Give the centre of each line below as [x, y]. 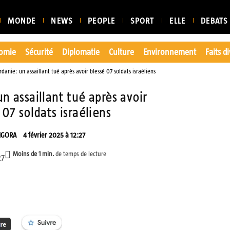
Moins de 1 [26, 154]
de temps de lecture [81, 154]
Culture [121, 52]
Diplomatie [81, 52]
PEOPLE [102, 21]
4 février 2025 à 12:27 [54, 135]
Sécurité [39, 52]
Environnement [169, 52]
